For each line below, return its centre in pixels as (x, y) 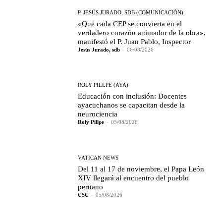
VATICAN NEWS (98, 157)
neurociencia (98, 114)
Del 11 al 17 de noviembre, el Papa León (141, 169)
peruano (91, 187)
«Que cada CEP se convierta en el (130, 24)
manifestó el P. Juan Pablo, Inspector (136, 42)
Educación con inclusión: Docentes (133, 96)
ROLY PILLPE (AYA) (103, 85)
